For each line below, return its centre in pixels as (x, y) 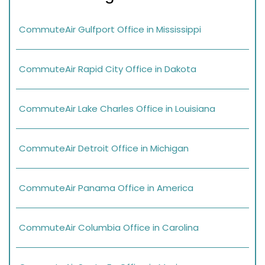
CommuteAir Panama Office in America (106, 188)
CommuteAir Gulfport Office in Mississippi (110, 29)
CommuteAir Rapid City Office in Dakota (108, 69)
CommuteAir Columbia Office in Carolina (109, 227)
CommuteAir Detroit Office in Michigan (104, 148)
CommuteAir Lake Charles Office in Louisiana (117, 108)
